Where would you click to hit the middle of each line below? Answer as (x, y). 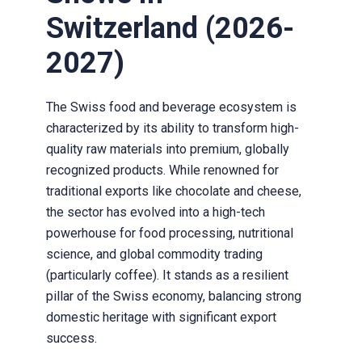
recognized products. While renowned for (162, 170)
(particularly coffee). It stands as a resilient (167, 276)
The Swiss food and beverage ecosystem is (171, 107)
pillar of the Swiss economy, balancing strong (173, 297)
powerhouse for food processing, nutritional (169, 234)
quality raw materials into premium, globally (167, 149)
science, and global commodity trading (154, 255)
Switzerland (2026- (170, 29)
